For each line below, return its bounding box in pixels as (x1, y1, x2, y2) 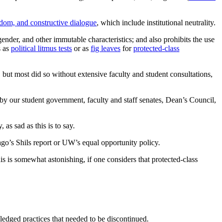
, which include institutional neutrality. (97, 18, 216, 27)
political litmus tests (11, 44, 72, 53)
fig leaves (91, 44, 120, 53)
